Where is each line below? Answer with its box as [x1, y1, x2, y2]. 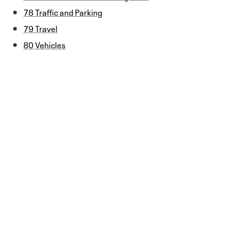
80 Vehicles [23, 38, 66, 50]
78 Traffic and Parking [23, 5, 102, 18]
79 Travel [23, 21, 58, 34]
